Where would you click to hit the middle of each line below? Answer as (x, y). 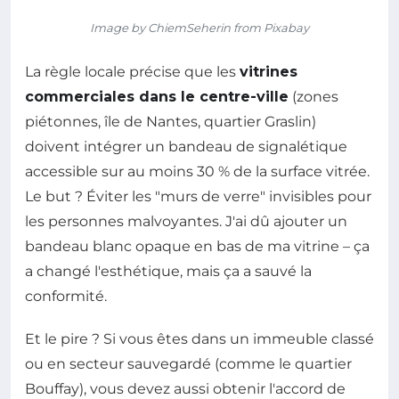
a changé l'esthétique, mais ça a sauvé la (168, 271)
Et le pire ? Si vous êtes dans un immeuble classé (199, 338)
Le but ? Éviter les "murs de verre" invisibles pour (198, 196)
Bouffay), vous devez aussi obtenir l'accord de (185, 388)
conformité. (66, 296)
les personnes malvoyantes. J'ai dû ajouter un (186, 221)
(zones (313, 96)
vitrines (269, 71)
